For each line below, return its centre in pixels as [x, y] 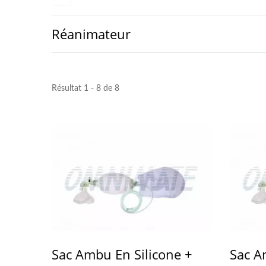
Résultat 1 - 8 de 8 [85, 88]
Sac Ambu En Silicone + [122, 254]
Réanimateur [91, 34]
